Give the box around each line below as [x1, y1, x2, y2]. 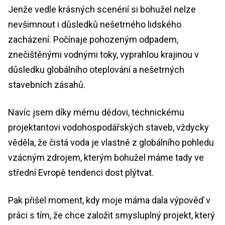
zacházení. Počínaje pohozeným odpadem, [8, 34, 178, 45]
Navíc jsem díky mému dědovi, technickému [8, 106, 184, 118]
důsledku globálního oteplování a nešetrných [8, 64, 184, 75]
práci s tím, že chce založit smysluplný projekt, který [8, 209, 215, 220]
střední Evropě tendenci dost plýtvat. [8, 167, 156, 178]
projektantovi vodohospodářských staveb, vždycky [8, 122, 209, 133]
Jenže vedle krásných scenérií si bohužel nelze [8, 4, 196, 15]
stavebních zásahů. [8, 79, 85, 90]
